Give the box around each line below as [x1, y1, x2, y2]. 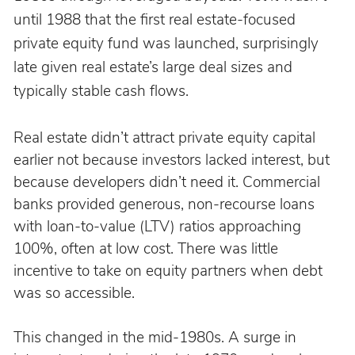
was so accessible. [13, 282, 135, 303]
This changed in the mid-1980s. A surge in [13, 326, 300, 348]
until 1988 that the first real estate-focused [13, 9, 300, 30]
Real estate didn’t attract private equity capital [13, 127, 319, 148]
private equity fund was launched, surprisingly [13, 32, 323, 54]
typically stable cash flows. [13, 80, 189, 101]
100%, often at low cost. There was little [13, 238, 282, 259]
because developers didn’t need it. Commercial [13, 171, 324, 193]
